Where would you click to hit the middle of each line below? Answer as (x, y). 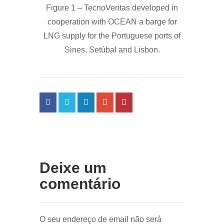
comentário (80, 184)
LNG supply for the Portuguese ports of (112, 36)
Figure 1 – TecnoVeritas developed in (112, 8)
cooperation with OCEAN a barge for (112, 22)
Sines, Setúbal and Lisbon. (112, 50)
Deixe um (73, 168)
